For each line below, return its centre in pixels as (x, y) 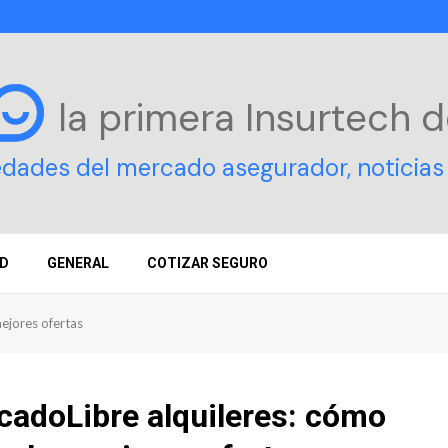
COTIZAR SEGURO (207, 263)
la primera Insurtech (239, 117)
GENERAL (78, 263)
